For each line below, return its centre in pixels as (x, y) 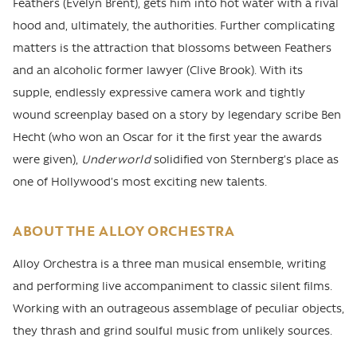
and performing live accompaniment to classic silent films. (173, 286)
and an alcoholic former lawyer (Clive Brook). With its (158, 70)
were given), (47, 159)
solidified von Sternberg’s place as (245, 159)
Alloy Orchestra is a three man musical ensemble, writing (169, 263)
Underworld (116, 159)
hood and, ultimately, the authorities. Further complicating (174, 25)
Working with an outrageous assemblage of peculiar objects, (178, 308)
